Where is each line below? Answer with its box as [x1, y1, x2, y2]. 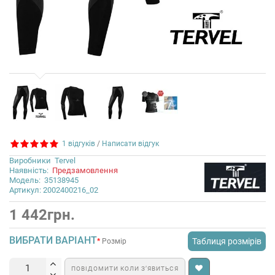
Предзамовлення [52, 165, 118, 175]
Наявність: [9, 165, 52, 175]
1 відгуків [58, 139, 95, 148]
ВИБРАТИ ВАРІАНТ [9, 234, 97, 246]
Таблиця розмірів [192, 236, 261, 246]
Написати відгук [102, 139, 159, 148]
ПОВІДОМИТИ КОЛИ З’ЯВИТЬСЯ [71, 265, 179, 272]
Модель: [9, 175, 41, 185]
